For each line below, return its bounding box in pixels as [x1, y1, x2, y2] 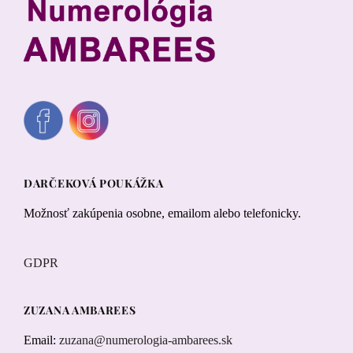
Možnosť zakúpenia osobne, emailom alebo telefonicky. [24, 206, 301, 221]
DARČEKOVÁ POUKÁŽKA [24, 176, 164, 191]
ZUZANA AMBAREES [24, 303, 136, 318]
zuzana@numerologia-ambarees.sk [59, 333, 232, 347]
